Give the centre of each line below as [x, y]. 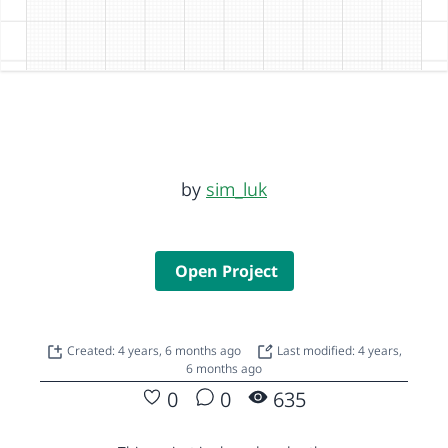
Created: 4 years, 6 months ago [155, 350]
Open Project [226, 270]
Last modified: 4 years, [338, 350]
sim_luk [236, 188]
